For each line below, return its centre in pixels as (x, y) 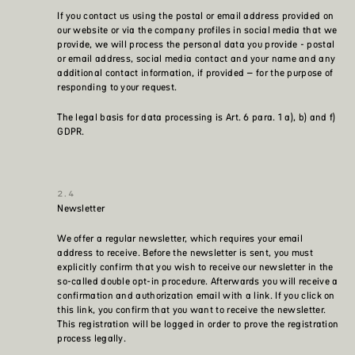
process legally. (92, 338)
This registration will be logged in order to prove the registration (198, 324)
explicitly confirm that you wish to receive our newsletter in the (195, 267)
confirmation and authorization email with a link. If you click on (196, 296)
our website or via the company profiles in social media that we (197, 30)
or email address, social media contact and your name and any (197, 59)
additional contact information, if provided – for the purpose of (195, 73)
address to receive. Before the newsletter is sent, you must (185, 253)
